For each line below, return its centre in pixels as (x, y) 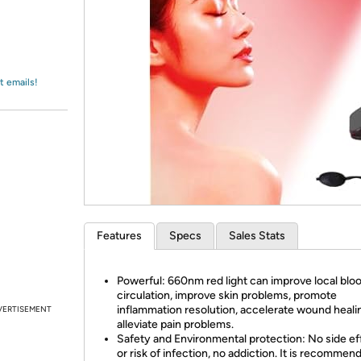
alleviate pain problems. (175, 324)
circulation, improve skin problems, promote (227, 295)
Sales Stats (257, 236)
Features (119, 236)
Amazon (52, 27)
